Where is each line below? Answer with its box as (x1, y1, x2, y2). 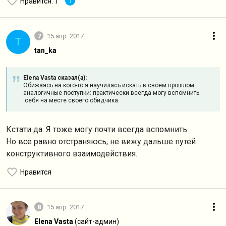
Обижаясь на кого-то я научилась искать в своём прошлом (23, 82, 194, 89)
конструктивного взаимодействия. (6, 149, 139, 158)
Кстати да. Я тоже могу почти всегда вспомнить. (6, 125, 189, 134)
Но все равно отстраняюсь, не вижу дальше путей (6, 137, 196, 146)
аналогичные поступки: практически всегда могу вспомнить (23, 89, 199, 96)
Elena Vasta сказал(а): (23, 74, 87, 81)
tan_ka (34, 46, 56, 54)
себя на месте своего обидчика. (23, 97, 120, 104)
